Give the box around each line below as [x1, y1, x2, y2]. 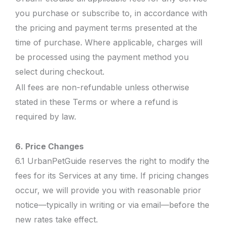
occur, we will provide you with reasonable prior [15, 185, 201, 195]
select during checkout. [15, 67, 104, 77]
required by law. [15, 111, 76, 122]
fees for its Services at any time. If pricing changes [15, 171, 209, 181]
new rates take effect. [15, 214, 98, 224]
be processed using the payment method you [15, 52, 189, 62]
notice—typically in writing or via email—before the [15, 200, 209, 210]
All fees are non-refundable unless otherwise [15, 82, 189, 92]
